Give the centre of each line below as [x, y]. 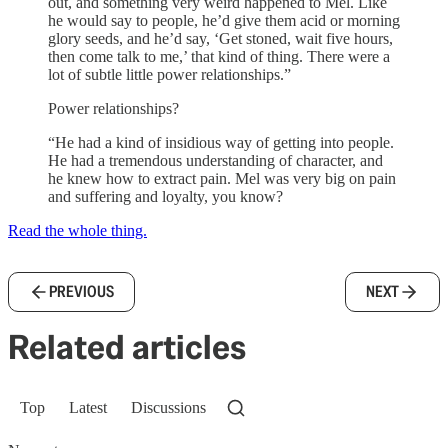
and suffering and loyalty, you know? [165, 197]
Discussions [168, 408]
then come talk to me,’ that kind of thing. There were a [219, 57]
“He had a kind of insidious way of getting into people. [221, 143]
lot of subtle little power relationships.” [169, 75]
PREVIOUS [81, 292]
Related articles [127, 347]
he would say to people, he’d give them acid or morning [224, 21]
